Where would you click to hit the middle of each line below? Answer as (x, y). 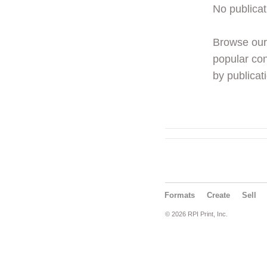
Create (218, 195)
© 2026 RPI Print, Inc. (196, 214)
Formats (180, 195)
